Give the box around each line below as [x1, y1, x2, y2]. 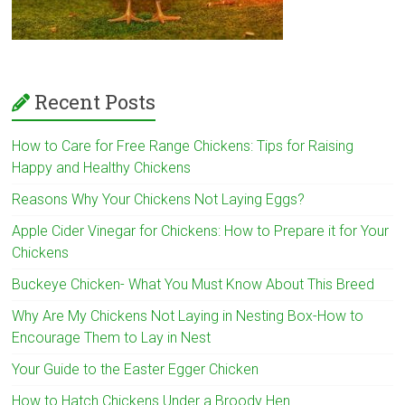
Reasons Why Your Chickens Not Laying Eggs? [12, 190, 306, 208]
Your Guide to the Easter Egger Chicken [12, 360, 259, 378]
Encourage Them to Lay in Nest [12, 328, 212, 346]
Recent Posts [34, 88, 156, 115]
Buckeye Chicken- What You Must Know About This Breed [12, 275, 375, 293]
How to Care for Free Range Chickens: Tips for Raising [12, 137, 354, 155]
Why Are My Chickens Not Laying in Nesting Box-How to [12, 306, 364, 325]
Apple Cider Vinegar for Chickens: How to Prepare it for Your [12, 221, 390, 240]
